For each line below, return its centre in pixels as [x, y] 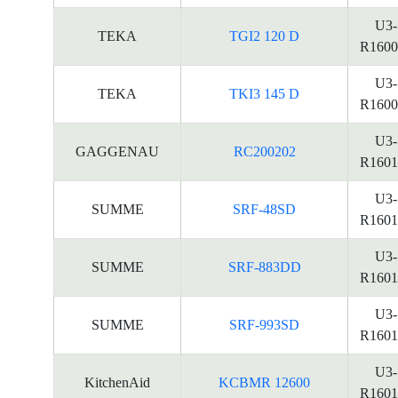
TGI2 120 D [264, 36]
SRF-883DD [264, 267]
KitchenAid [117, 382]
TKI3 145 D [264, 94]
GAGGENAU [117, 151]
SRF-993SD [264, 325]
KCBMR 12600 [264, 382]
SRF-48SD [264, 209]
